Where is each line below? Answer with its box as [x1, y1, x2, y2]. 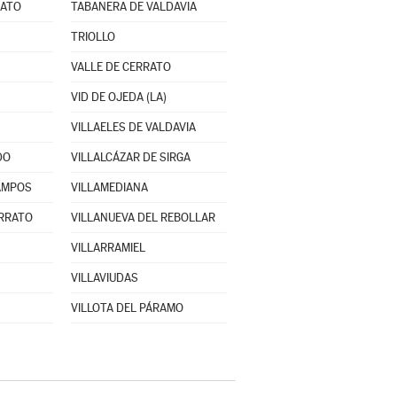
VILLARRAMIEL [70, 241, 145, 254]
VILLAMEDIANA [70, 181, 148, 194]
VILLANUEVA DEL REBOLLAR [70, 211, 215, 224]
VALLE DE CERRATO [70, 60, 171, 74]
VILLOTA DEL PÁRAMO [70, 301, 183, 315]
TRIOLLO [70, 30, 115, 43]
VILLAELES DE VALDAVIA [70, 121, 196, 134]
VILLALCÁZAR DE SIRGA [70, 151, 191, 164]
